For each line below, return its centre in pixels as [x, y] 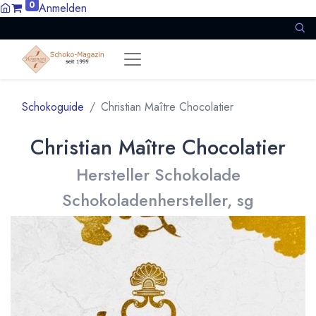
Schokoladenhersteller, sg [158, 200]
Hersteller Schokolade [158, 175]
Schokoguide [53, 107]
